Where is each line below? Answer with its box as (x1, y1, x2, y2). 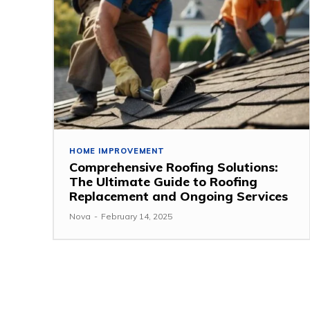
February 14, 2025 (101, 210, 172, 221)
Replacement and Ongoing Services (69, 188, 288, 204)
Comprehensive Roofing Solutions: (69, 158, 278, 175)
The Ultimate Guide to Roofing (69, 173, 257, 190)
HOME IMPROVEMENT (69, 145, 165, 156)
